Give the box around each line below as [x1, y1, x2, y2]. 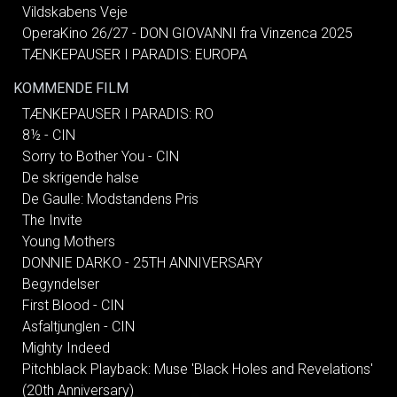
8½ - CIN [22, 126, 75, 144]
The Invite [22, 211, 82, 229]
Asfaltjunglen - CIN [22, 317, 135, 335]
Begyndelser [22, 275, 99, 292]
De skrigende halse [22, 168, 139, 186]
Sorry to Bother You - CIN [22, 147, 179, 165]
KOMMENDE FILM [13, 79, 128, 97]
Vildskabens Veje [22, 3, 128, 20]
